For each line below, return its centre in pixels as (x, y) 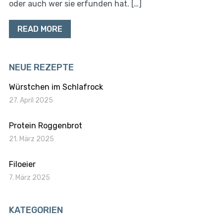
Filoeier (22, 164)
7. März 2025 (29, 178)
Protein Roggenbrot (45, 126)
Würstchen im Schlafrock (56, 87)
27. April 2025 (31, 100)
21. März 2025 (31, 139)
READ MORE (40, 29)
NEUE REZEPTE (41, 67)
